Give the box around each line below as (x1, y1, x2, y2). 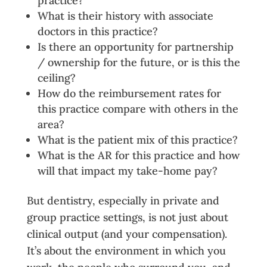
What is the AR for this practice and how (37, 148, 240, 162)
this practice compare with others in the (37, 101, 238, 116)
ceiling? (37, 70, 76, 85)
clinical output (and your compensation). (26, 226, 227, 241)
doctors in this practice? (37, 24, 158, 38)
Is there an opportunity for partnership (37, 39, 234, 54)
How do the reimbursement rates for (37, 86, 221, 100)
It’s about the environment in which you (26, 243, 226, 257)
